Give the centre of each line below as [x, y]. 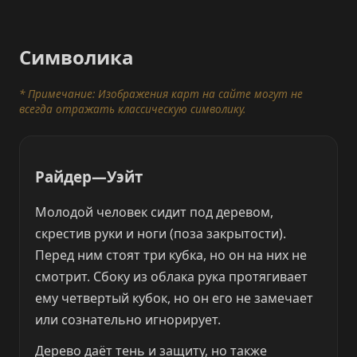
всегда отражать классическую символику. [132, 109]
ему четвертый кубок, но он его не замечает [175, 298]
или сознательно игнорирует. [128, 319]
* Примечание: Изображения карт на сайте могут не [161, 94]
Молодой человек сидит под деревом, [155, 212]
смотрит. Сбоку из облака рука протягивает [172, 276]
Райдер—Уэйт [89, 177]
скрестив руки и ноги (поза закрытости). [161, 233]
